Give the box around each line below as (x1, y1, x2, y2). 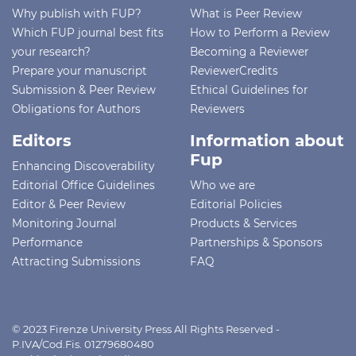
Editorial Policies (190, 197, 282, 211)
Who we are (190, 178, 255, 192)
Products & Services (190, 216, 297, 230)
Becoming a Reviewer (190, 44, 308, 58)
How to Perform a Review (190, 25, 330, 39)
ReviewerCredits (190, 64, 278, 77)
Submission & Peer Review (12, 83, 156, 96)
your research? (12, 44, 91, 58)
